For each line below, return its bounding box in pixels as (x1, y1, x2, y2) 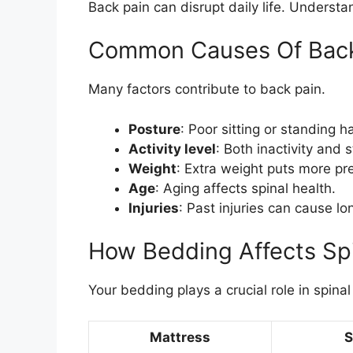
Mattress (150, 329, 210, 345)
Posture (128, 121, 180, 137)
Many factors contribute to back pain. (88, 81, 325, 98)
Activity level (128, 140, 216, 157)
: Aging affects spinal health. (155, 180, 336, 196)
